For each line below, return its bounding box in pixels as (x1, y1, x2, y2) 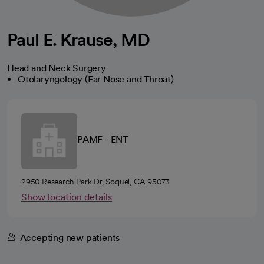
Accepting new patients (19, 232, 120, 243)
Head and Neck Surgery (7, 62, 106, 74)
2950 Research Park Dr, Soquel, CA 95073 (21, 177, 170, 186)
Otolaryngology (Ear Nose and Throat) (18, 74, 174, 85)
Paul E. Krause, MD (7, 29, 150, 50)
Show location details (21, 192, 112, 203)
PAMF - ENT (77, 134, 128, 145)
